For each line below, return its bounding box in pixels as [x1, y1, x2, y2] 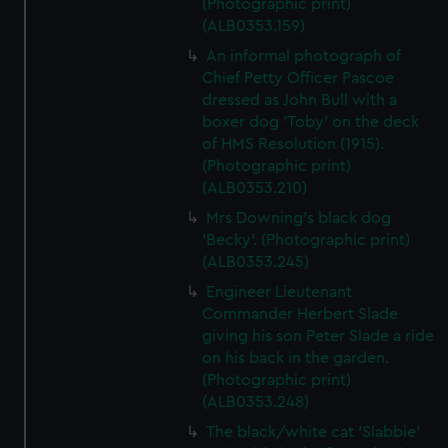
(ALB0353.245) [202, 254, 310, 270]
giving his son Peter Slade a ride [202, 328, 435, 344]
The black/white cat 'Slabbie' [206, 424, 421, 440]
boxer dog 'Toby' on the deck [202, 114, 420, 130]
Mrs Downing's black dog [206, 210, 392, 226]
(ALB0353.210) [202, 180, 308, 196]
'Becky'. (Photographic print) [202, 232, 411, 248]
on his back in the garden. [202, 350, 390, 366]
